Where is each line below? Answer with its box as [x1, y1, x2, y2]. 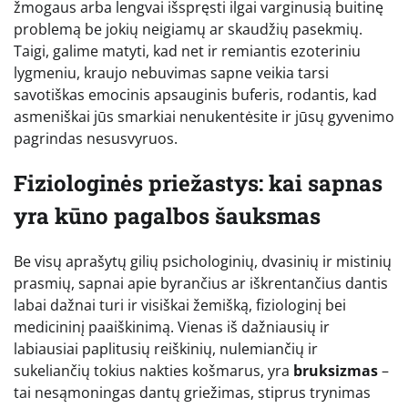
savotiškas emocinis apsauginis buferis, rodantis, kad [14, 84, 377, 105]
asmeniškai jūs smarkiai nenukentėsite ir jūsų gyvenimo [14, 106, 394, 127]
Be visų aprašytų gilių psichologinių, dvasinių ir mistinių [14, 251, 392, 272]
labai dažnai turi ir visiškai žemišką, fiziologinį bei [14, 295, 346, 316]
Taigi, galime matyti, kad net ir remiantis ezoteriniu [14, 40, 361, 61]
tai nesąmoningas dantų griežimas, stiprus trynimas [14, 382, 371, 403]
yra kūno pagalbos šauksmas [14, 201, 321, 231]
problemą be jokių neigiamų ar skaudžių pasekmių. [14, 18, 362, 39]
